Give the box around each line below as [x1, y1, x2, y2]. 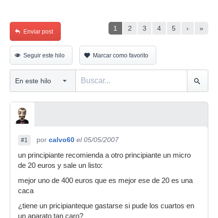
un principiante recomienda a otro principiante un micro [18, 151, 191, 159]
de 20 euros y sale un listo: [18, 162, 103, 169]
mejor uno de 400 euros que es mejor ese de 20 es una [18, 177, 193, 184]
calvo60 [49, 136, 74, 144]
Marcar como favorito [93, 52, 148, 59]
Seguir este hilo [23, 52, 65, 59]
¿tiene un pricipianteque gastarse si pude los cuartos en [18, 202, 194, 210]
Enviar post [23, 28, 53, 35]
